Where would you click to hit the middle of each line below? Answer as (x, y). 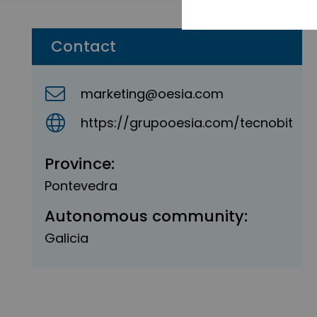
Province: (80, 163)
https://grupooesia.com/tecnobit (187, 122)
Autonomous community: (146, 217)
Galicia (67, 238)
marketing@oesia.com (152, 94)
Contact (83, 46)
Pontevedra (81, 185)
